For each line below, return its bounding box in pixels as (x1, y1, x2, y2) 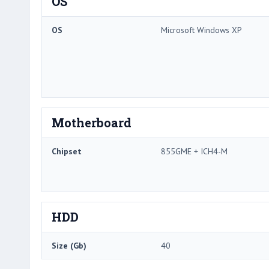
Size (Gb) (52, 240, 86, 251)
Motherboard (52, 114, 131, 130)
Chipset (52, 145, 82, 157)
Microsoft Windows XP (161, 24, 242, 35)
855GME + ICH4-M (161, 145, 228, 157)
